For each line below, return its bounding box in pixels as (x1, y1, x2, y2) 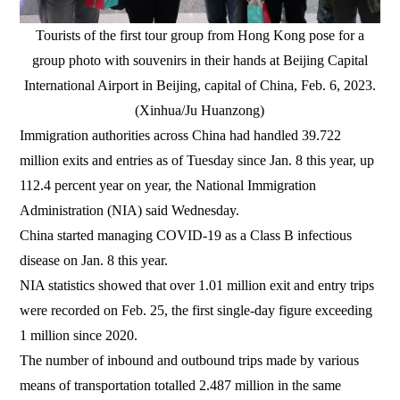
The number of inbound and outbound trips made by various (20, 352, 360, 368)
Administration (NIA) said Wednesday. (20, 202, 240, 218)
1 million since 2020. (20, 327, 138, 343)
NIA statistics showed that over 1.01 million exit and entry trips (20, 277, 375, 293)
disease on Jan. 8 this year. (20, 252, 169, 268)
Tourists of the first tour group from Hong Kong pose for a (35, 27, 364, 43)
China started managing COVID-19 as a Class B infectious (20, 227, 353, 243)
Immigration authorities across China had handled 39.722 (20, 127, 342, 143)
